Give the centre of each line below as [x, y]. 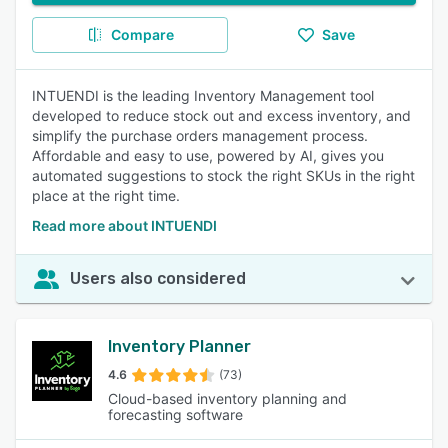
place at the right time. [106, 195]
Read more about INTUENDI [124, 225]
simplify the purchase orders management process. [200, 135]
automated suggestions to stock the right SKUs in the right [223, 175]
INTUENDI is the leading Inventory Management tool [203, 95]
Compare [142, 34]
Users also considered [158, 278]
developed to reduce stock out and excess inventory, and [221, 115]
